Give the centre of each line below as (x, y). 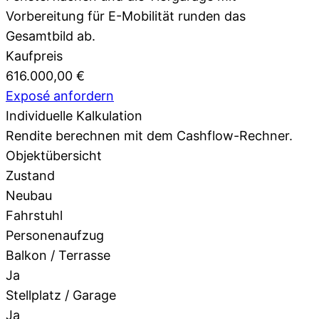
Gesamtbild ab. (51, 36)
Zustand (30, 175)
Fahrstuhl (34, 215)
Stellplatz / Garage (61, 295)
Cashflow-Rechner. (235, 135)
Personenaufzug (55, 235)
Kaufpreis (34, 56)
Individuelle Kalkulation (74, 115)
